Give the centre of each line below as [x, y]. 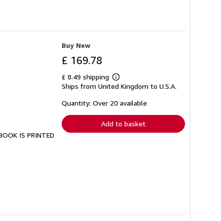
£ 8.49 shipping [86, 77]
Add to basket [123, 124]
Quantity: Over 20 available [104, 103]
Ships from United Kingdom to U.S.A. [119, 86]
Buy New [76, 45]
